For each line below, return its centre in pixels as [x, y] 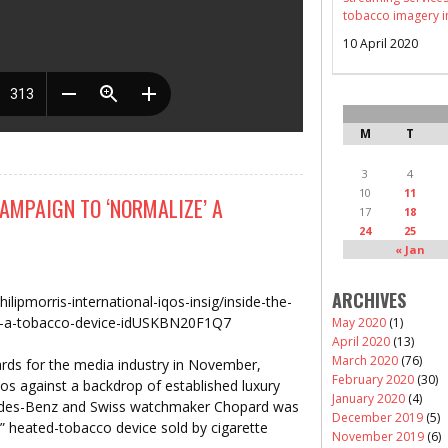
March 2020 [365, 360]
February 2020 [373, 379]
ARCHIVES [369, 299]
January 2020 [368, 398]
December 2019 [377, 417]
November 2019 [378, 436]
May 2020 [359, 322]
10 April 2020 [380, 43]
